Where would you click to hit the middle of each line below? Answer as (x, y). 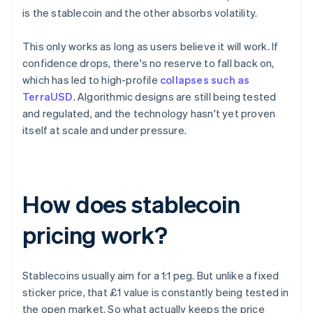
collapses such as (205, 80)
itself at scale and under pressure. (104, 130)
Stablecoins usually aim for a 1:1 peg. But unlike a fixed (151, 276)
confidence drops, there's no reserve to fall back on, (148, 63)
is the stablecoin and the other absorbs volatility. (140, 13)
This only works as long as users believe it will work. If (151, 46)
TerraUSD (48, 97)
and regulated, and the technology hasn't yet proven (149, 114)
